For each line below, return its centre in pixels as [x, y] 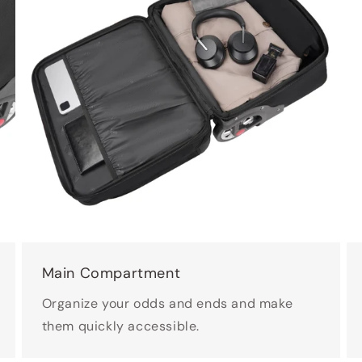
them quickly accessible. [121, 326]
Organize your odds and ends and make [167, 304]
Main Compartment [111, 274]
